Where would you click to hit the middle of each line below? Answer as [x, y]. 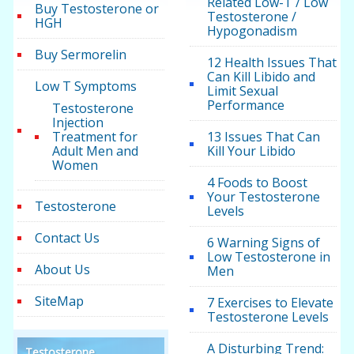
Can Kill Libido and [261, 77]
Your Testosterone [263, 197]
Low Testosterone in [268, 257]
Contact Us [68, 238]
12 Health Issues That [271, 63]
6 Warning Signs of [263, 243]
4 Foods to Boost [257, 183]
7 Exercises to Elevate [270, 303]
